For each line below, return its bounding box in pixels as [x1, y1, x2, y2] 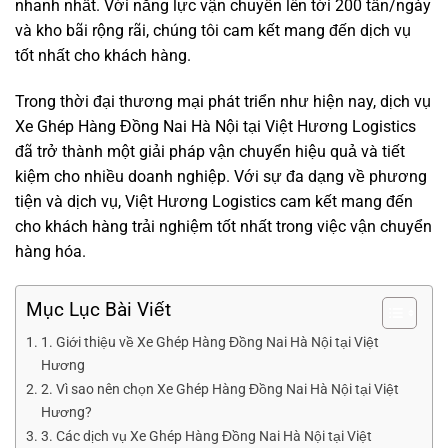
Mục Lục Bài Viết [26, 297, 171, 321]
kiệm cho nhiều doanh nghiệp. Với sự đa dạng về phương [15, 166, 427, 186]
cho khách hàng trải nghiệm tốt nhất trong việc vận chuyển [15, 216, 432, 236]
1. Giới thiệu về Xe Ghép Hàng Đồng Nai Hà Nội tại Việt [40, 333, 379, 351]
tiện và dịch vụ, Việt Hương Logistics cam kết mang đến [15, 191, 413, 211]
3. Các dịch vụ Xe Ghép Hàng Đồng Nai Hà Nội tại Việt [40, 427, 372, 445]
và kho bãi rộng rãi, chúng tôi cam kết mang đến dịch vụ [15, 21, 411, 40]
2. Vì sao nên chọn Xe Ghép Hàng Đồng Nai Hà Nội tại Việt [40, 380, 399, 398]
